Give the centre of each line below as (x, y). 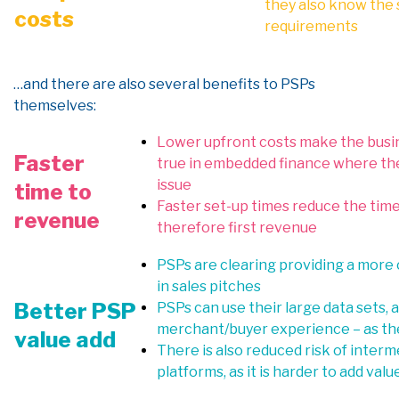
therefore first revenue (237, 228)
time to (53, 192)
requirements (311, 26)
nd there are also (90, 84)
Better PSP (75, 311)
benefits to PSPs (257, 84)
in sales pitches (209, 286)
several (174, 84)
